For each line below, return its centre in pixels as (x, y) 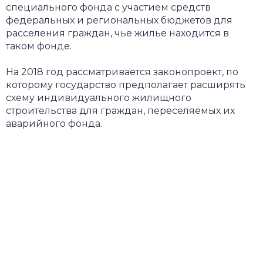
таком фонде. (39, 46)
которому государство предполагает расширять (126, 85)
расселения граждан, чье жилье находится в (117, 33)
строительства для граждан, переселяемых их (120, 111)
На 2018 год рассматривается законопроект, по (122, 72)
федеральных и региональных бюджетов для (119, 20)
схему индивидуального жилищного (99, 98)
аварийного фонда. (54, 124)
